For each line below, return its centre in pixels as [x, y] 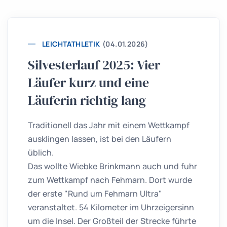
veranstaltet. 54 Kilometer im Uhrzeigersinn [111, 207]
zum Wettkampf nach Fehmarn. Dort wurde [110, 180]
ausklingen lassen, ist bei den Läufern [100, 139]
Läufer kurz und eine [88, 83]
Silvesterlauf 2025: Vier [94, 65]
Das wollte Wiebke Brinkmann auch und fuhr [112, 166]
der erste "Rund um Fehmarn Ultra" [95, 194]
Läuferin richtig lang [87, 100]
